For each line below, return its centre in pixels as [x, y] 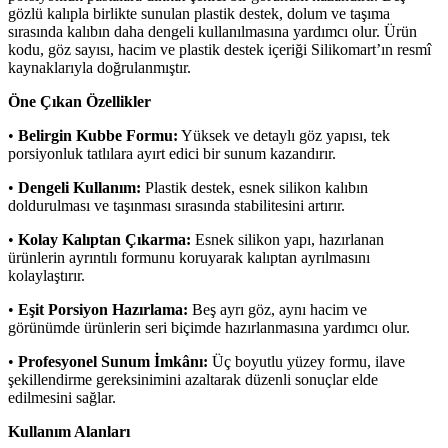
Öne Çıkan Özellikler [79, 101]
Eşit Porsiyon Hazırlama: [103, 309]
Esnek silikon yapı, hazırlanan [287, 239]
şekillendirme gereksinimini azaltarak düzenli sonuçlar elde [193, 379]
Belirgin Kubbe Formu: [98, 135]
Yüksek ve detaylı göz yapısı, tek [284, 135]
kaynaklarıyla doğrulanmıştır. [99, 67]
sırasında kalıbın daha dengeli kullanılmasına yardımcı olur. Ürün [212, 31]
